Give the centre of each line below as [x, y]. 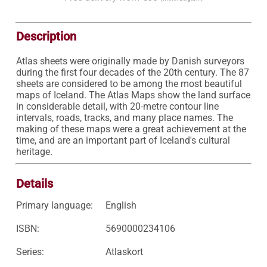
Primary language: [54, 205]
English [121, 205]
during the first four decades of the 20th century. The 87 [132, 72]
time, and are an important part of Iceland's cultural [123, 140]
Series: [30, 252]
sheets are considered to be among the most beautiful [129, 84]
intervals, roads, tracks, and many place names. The [124, 118]
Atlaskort [124, 252]
